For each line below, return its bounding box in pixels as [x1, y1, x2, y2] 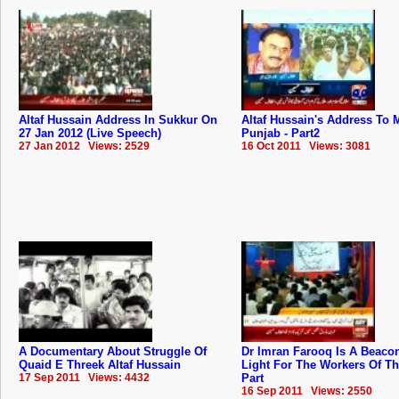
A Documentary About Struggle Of [19, 344, 207, 358]
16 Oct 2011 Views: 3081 [241, 139, 370, 152]
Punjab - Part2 [241, 126, 320, 140]
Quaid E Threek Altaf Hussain [19, 357, 181, 371]
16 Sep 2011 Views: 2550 [241, 384, 372, 397]
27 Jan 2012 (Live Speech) [19, 126, 161, 140]
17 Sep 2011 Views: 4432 [19, 370, 150, 384]
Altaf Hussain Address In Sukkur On [19, 112, 217, 126]
